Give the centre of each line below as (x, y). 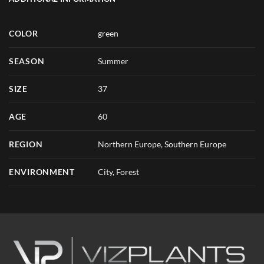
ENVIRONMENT (42, 171)
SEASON (27, 61)
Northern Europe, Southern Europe (162, 144)
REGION (26, 144)
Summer (113, 61)
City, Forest (119, 171)
